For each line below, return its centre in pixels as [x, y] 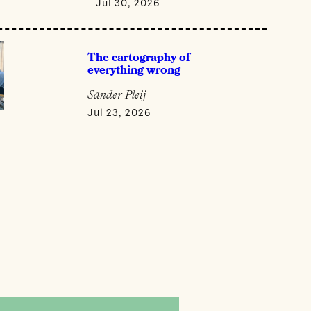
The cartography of [139, 58]
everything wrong [134, 70]
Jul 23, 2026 [120, 112]
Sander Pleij [117, 95]
